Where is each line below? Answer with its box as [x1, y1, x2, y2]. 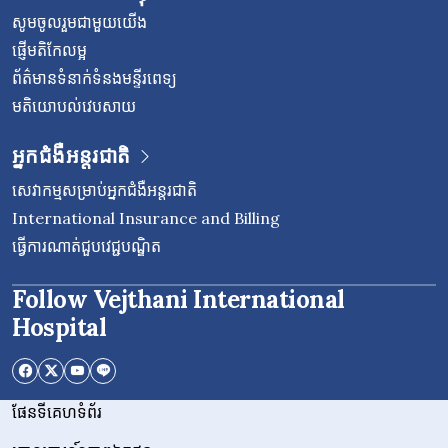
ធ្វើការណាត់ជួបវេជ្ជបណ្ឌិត [12, 235, 161, 256]
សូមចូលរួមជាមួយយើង [12, 11, 147, 32]
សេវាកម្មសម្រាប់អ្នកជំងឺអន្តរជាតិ [12, 179, 197, 200]
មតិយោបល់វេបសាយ [12, 95, 136, 116]
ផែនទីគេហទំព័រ [12, 401, 102, 422]
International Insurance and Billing [12, 207, 280, 228]
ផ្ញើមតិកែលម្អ [12, 39, 87, 60]
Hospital [12, 311, 106, 343]
